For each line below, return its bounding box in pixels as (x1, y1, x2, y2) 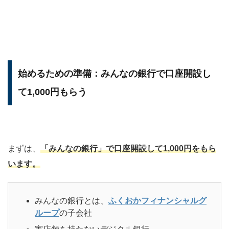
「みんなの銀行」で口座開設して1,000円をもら (40, 144, 216, 153)
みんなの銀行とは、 (35, 196, 108, 205)
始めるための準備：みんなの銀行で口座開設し (18, 68, 211, 79)
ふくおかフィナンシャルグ (108, 196, 207, 205)
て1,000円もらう (18, 86, 87, 97)
